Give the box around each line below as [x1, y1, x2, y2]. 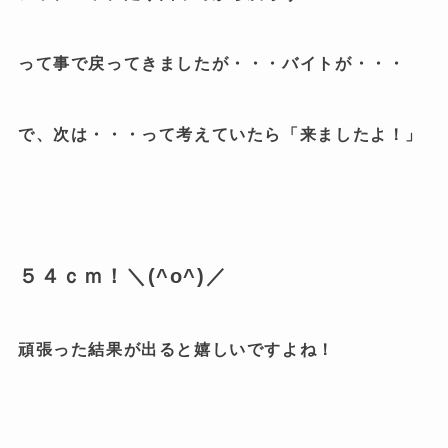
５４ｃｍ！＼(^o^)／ [17, 265, 228, 288]
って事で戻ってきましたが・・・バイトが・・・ [17, 55, 406, 73]
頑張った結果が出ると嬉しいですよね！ [17, 340, 335, 358]
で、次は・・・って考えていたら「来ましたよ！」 [17, 125, 424, 143]
